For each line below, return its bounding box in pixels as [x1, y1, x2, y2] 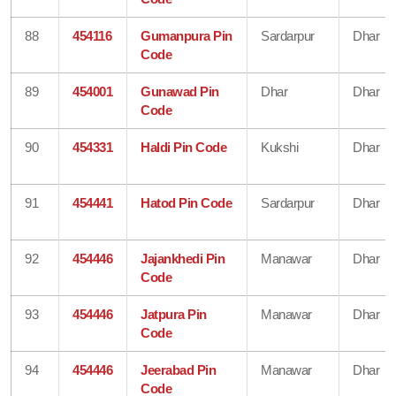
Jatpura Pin [141, 306, 207, 322]
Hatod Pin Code [141, 194, 232, 210]
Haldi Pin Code [141, 139, 227, 155]
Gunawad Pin [141, 83, 219, 99]
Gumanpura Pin [141, 27, 232, 43]
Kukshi [261, 139, 299, 155]
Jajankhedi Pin [141, 250, 225, 266]
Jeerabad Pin [141, 362, 217, 377]
